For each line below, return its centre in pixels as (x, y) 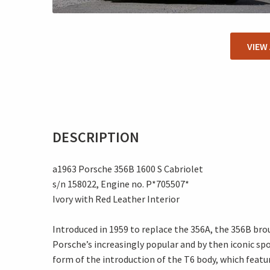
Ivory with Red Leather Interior (116, 199)
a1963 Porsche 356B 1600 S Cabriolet (128, 169)
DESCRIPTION (96, 137)
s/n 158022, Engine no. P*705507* (121, 184)
